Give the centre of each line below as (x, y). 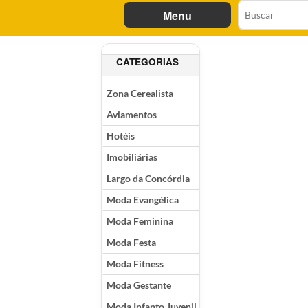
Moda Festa (131, 243)
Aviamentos (132, 115)
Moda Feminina (140, 221)
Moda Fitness (135, 264)
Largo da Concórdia (148, 179)
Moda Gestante (139, 285)
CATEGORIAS (147, 62)
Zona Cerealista (140, 93)
